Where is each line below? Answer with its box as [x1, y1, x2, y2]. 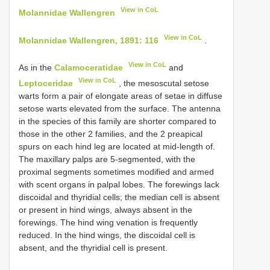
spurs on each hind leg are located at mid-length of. [19, 141, 215, 151]
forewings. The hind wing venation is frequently [19, 217, 198, 227]
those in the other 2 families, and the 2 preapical [19, 128, 202, 139]
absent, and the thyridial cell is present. [19, 242, 168, 253]
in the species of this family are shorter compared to [19, 116, 216, 126]
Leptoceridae [19, 78, 73, 88]
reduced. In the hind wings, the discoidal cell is [19, 230, 195, 240]
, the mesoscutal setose [116, 78, 210, 88]
